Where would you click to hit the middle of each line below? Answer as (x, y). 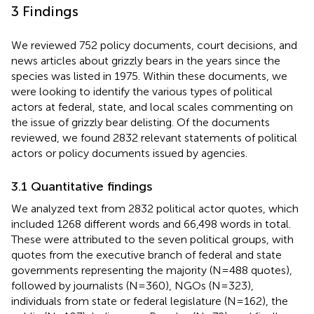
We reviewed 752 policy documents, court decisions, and (154, 45)
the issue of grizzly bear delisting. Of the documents (141, 122)
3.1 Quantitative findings (82, 186)
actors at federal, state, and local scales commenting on (152, 107)
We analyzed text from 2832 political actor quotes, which (155, 208)
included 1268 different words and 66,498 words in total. (151, 224)
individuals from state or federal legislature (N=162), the (150, 301)
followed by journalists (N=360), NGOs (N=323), (132, 285)
